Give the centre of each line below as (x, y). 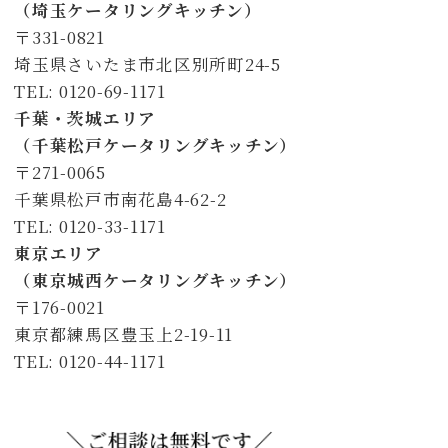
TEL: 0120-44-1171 (90, 361)
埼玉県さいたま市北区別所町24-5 (147, 64)
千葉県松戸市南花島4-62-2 (120, 199)
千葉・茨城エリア (85, 118)
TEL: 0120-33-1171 (90, 226)
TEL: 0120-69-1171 (90, 91)
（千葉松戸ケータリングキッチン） (155, 145)
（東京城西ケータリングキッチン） (155, 280)
